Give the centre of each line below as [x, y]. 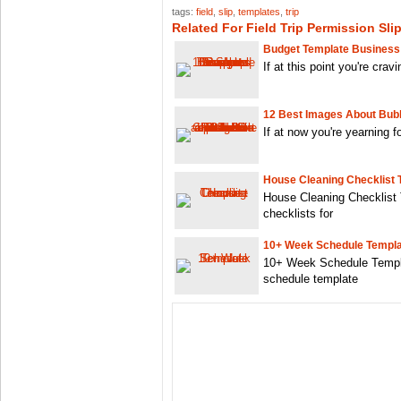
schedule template [311, 279]
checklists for [298, 214]
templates [259, 12]
